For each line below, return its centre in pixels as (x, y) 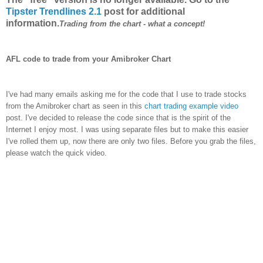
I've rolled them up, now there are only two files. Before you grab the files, (131, 141)
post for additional (143, 12)
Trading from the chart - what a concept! (132, 24)
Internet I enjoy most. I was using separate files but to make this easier (127, 130)
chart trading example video (191, 106)
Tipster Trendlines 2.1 (54, 12)
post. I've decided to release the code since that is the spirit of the (118, 118)
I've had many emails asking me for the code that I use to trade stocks (126, 95)
